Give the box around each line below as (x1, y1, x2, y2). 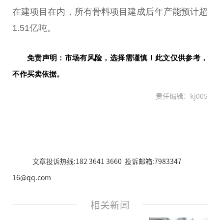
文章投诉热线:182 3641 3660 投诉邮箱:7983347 (32, 156, 182, 166)
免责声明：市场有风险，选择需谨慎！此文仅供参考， (27, 53, 208, 62)
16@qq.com (12, 172, 51, 182)
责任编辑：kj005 (156, 90, 208, 101)
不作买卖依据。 (12, 69, 64, 78)
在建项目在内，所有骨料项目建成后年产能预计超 (12, 7, 208, 17)
